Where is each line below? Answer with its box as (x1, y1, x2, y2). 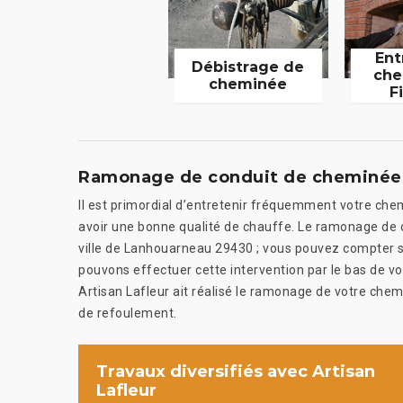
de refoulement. (78, 305, 177, 320)
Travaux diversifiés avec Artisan (96, 361, 375, 381)
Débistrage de (192, 58, 305, 76)
